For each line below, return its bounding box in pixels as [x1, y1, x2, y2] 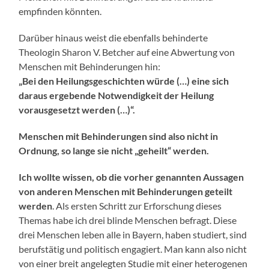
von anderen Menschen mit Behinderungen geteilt [19, 186, 233, 198]
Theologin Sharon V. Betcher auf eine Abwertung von [19, 46, 235, 58]
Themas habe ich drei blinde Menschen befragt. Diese [19, 214, 237, 226]
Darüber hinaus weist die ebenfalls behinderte [19, 32, 208, 44]
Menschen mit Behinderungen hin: [19, 61, 161, 73]
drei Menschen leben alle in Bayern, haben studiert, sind [19, 229, 247, 241]
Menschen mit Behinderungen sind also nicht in [19, 130, 219, 142]
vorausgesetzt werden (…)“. [19, 104, 136, 116]
